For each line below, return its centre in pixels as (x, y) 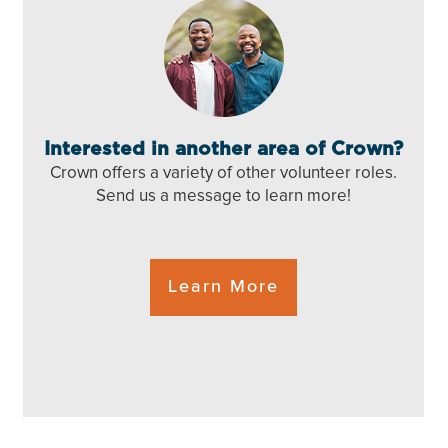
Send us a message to (180, 196)
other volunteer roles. (316, 173)
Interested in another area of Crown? (223, 149)
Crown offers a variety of (143, 173)
